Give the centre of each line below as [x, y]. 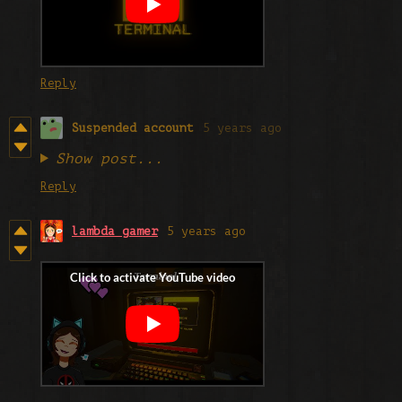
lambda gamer [115, 231]
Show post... [109, 158]
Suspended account [133, 127]
